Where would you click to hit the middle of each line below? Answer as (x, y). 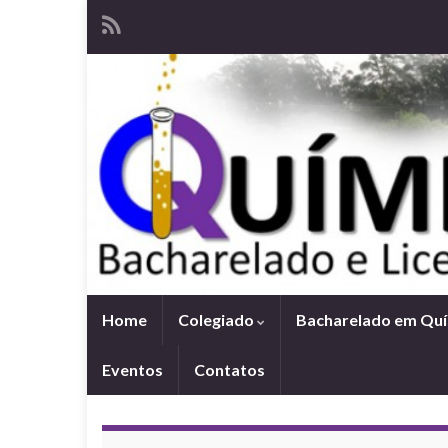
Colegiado (217, 320)
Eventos (132, 370)
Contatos (229, 370)
